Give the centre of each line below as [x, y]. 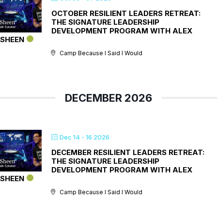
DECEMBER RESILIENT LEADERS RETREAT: [128, 152]
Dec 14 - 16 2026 [85, 137]
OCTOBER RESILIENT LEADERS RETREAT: [126, 13]
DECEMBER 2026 [108, 98]
